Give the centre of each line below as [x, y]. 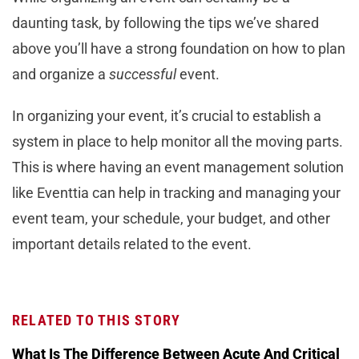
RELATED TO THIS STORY [97, 320]
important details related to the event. [133, 244]
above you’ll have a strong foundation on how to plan [179, 48]
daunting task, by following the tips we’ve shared [165, 22]
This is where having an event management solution [178, 167]
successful [143, 74]
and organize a [61, 74]
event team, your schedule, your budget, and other [171, 218]
